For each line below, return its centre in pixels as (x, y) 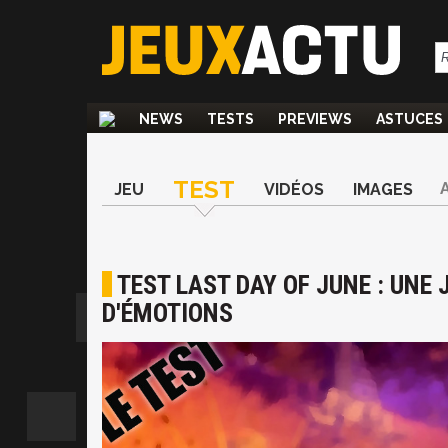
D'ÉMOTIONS (167, 313)
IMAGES (383, 189)
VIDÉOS (294, 189)
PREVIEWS (315, 119)
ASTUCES (409, 119)
